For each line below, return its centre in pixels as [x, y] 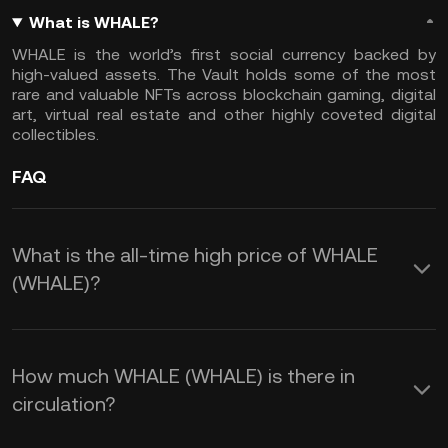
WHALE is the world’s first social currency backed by [224, 54]
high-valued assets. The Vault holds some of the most [224, 74]
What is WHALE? [93, 22]
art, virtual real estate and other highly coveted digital [224, 114]
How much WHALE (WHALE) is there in [183, 376]
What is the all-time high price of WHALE [195, 255]
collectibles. [55, 134]
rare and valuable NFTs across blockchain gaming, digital [224, 94]
